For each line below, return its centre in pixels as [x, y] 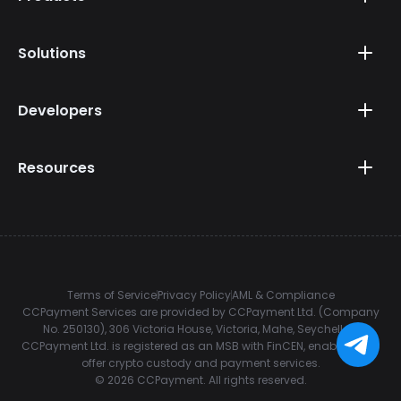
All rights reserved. [257, 380]
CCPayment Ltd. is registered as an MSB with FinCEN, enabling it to [200, 346]
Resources [56, 167]
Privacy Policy [194, 295]
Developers [60, 110]
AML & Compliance [283, 295]
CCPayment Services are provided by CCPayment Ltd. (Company [200, 312]
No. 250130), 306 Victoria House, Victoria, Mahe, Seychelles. [200, 329]
